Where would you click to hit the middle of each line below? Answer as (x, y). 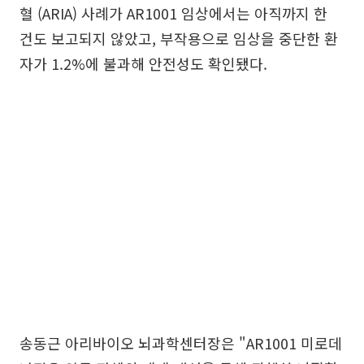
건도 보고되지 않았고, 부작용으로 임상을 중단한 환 (179, 38)
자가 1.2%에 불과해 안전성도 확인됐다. (143, 63)
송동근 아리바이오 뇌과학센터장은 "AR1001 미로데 (181, 342)
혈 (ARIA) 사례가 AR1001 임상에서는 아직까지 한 (173, 13)
